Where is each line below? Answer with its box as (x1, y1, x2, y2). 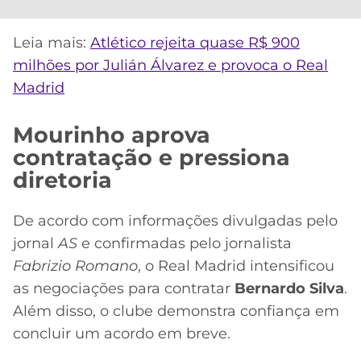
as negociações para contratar (13, 279, 234, 297)
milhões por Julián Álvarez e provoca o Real (13, 56, 328, 74)
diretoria (13, 166, 112, 193)
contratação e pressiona (13, 143, 290, 171)
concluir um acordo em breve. (13, 324, 230, 342)
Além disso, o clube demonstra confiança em (13, 301, 339, 320)
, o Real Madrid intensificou (138, 256, 334, 275)
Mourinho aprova (13, 121, 210, 148)
